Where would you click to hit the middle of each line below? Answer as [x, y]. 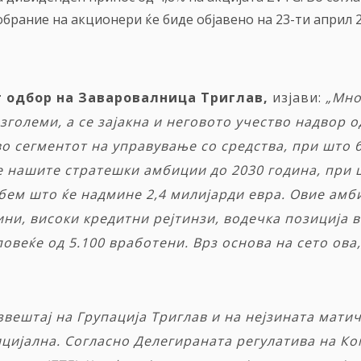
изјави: [297, 98]
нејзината [280, 317]
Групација [112, 317]
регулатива [276, 341]
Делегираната [183, 341]
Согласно [97, 341]
